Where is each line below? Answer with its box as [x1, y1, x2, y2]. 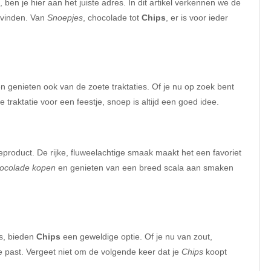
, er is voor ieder [166, 13, 228, 22]
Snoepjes [47, 13, 83, 22]
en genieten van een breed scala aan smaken [56, 162, 233, 172]
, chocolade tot [83, 13, 142, 22]
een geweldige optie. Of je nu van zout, [60, 231, 212, 241]
